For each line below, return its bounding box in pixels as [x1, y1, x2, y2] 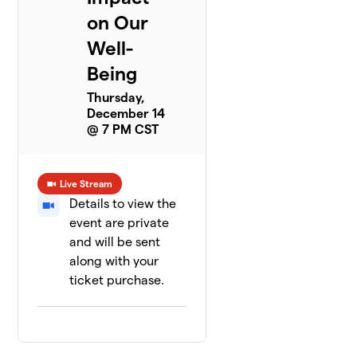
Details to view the [69, 197, 177, 211]
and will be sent [69, 235, 161, 249]
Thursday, [87, 91, 146, 105]
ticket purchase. [69, 273, 165, 288]
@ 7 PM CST [87, 123, 159, 137]
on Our [87, 12, 149, 34]
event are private [69, 216, 170, 230]
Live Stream [60, 178, 113, 190]
